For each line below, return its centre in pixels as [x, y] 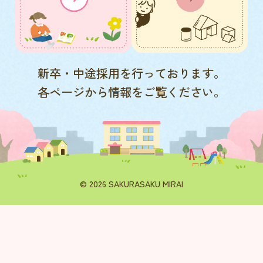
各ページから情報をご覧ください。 [131, 92]
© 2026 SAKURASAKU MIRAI [131, 184]
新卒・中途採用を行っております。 [131, 73]
